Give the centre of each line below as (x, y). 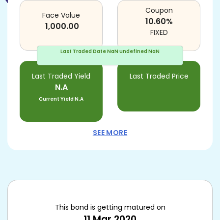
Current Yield (56, 99)
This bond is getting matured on (110, 207)
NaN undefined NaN (133, 51)
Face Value (61, 15)
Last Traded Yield (61, 76)
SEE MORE (110, 133)
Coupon (159, 10)
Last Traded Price (159, 76)
